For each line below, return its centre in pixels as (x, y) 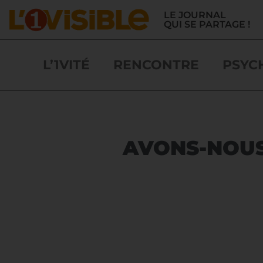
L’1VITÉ (66, 65)
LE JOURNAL (195, 15)
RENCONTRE (156, 65)
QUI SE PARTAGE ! (207, 24)
